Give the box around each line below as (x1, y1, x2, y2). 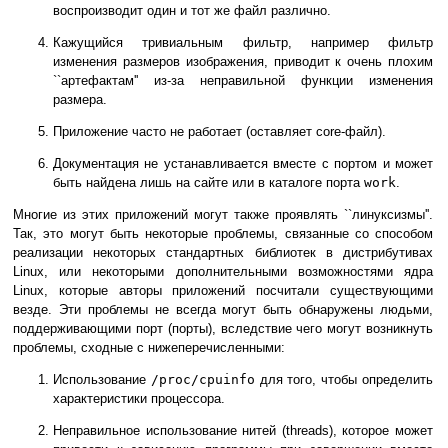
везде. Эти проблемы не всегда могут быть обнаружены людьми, (13, 302, 433, 318)
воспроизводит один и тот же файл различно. (53, 3, 331, 19)
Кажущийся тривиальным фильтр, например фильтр (53, 35, 433, 51)
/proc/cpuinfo (150, 372, 255, 388)
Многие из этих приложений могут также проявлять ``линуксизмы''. (13, 207, 433, 223)
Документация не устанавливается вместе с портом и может (53, 156, 433, 172)
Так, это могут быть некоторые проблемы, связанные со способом (13, 226, 433, 242)
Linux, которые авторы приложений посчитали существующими (13, 283, 433, 299)
